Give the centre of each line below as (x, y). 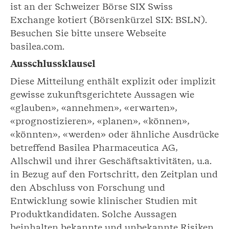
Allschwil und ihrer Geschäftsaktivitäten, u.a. (111, 161)
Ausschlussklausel (53, 64)
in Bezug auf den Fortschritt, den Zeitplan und (114, 174)
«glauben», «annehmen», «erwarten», (94, 108)
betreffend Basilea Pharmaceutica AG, (94, 147)
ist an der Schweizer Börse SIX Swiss (91, 6)
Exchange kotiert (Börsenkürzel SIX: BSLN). (109, 20)
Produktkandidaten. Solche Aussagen (94, 214)
